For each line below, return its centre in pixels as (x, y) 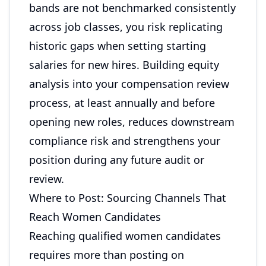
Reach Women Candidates (95, 217)
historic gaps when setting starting (118, 46)
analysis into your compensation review (129, 84)
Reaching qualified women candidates (125, 236)
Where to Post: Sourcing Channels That (128, 198)
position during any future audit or (117, 160)
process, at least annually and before (122, 103)
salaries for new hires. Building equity (124, 65)
